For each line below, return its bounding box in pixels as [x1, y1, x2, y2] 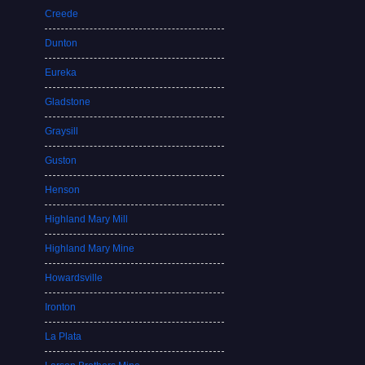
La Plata [45, 331, 82, 342]
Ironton [45, 301, 77, 313]
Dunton [45, 37, 78, 49]
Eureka [45, 67, 77, 78]
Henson [45, 184, 81, 196]
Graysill [45, 125, 79, 137]
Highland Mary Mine [45, 243, 135, 254]
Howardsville [45, 272, 103, 284]
